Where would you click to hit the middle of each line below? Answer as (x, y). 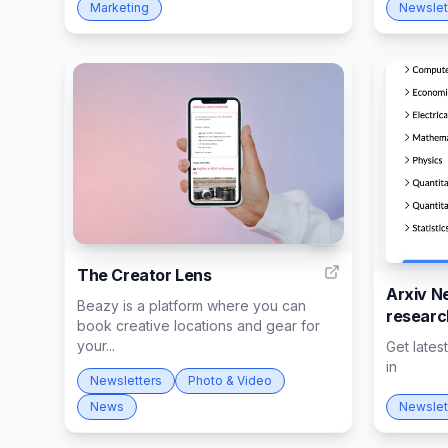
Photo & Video (230, 380)
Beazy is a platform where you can (191, 305)
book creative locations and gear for (198, 325)
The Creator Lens (144, 274)
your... (96, 345)
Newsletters (126, 380)
